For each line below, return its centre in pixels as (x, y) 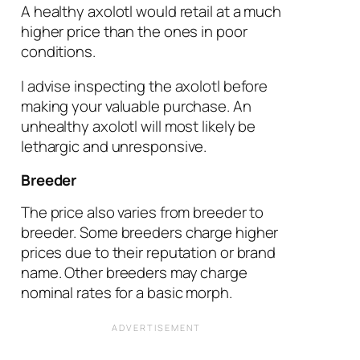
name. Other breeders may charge (134, 273)
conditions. (58, 51)
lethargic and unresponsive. (114, 147)
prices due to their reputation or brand (148, 253)
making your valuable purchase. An (136, 106)
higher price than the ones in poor (134, 31)
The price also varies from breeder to (142, 213)
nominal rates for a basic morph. (126, 293)
